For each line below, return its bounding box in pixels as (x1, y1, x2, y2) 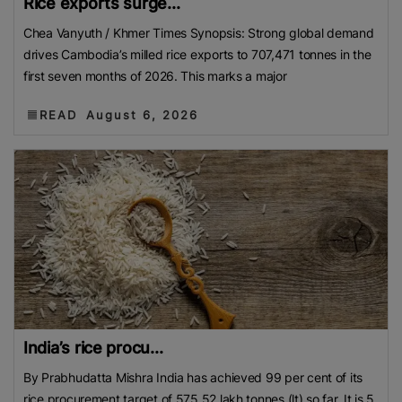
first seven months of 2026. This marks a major (23, 67, 287, 83)
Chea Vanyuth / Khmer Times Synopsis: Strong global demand (23, 24, 374, 40)
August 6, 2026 (86, 107, 198, 122)
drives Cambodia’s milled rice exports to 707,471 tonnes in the (23, 46, 371, 62)
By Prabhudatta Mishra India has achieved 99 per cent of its (23, 369, 363, 385)
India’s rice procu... (23, 337, 163, 357)
